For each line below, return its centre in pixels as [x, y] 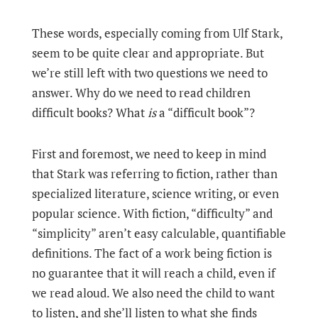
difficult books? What [89, 113]
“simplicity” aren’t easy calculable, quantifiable [159, 233]
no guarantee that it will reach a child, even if [153, 273]
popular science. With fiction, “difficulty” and [152, 213]
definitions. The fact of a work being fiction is [152, 253]
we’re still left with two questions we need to [149, 73]
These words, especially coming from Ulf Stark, [157, 33]
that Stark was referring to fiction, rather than [154, 174]
